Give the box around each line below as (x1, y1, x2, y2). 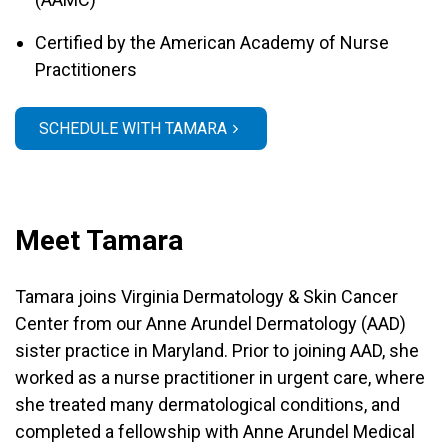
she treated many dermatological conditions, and (15, 394, 400, 415)
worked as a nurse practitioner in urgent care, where (15, 367, 425, 388)
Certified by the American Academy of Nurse (35, 32, 389, 53)
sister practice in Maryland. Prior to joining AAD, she (15, 340, 419, 361)
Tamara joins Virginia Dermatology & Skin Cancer (15, 286, 398, 307)
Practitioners (35, 59, 137, 80)
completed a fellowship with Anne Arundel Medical (15, 421, 415, 442)
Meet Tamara (15, 224, 183, 257)
